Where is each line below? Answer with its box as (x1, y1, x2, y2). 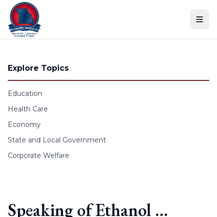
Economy (8, 120, 41, 129)
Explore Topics (8, 63, 69, 73)
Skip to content (3, 5, 63, 14)
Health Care (8, 105, 48, 113)
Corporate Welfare (8, 151, 69, 160)
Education (8, 89, 42, 98)
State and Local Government (8, 136, 106, 144)
